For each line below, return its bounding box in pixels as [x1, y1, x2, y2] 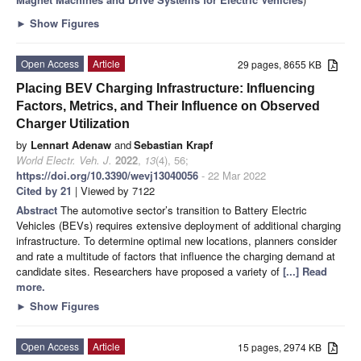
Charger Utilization [16, 116, 130, 131]
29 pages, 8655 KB [238, 56, 329, 71]
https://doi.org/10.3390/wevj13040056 [16, 167, 198, 183]
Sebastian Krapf [134, 136, 213, 152]
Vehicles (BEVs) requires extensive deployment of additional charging [16, 217, 341, 233]
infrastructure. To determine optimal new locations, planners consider [16, 232, 337, 248]
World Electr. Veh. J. [16, 151, 112, 168]
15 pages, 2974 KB [238, 339, 329, 354]
